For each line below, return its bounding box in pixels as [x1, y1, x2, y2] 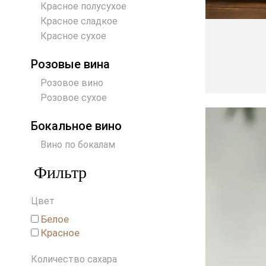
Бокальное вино [31, 119, 122, 134]
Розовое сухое [40, 92, 107, 104]
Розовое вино [40, 77, 103, 89]
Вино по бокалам [40, 139, 115, 151]
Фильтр [34, 163, 87, 182]
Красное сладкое [40, 15, 118, 27]
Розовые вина [31, 57, 110, 72]
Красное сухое [40, 30, 106, 42]
